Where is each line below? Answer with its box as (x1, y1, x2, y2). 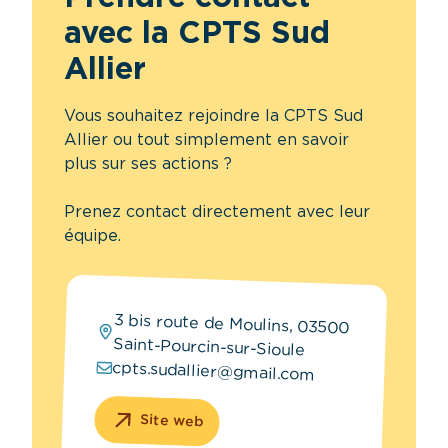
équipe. (64, 228, 121, 244)
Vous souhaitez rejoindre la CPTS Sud (64, 108, 363, 124)
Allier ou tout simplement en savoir (64, 132, 349, 148)
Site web (140, 413, 204, 430)
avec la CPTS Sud (64, 18, 330, 49)
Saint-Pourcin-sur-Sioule (112, 336, 306, 359)
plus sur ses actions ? (64, 156, 232, 172)
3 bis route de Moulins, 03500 (113, 312, 350, 337)
